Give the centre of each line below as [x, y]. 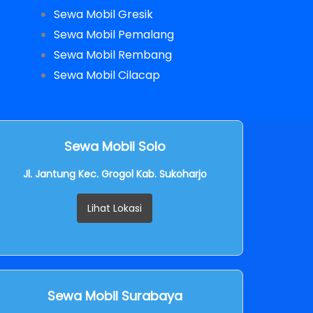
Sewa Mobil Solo [115, 146]
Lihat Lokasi [115, 208]
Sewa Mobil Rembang [112, 54]
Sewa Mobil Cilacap [107, 75]
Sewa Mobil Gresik [103, 14]
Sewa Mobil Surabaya [115, 296]
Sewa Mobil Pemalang [114, 34]
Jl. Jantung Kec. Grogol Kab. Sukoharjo [115, 174]
